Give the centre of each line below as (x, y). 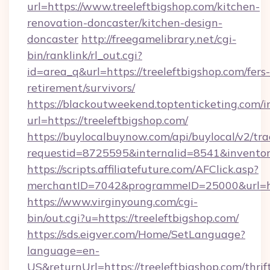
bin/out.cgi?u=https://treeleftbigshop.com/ (133, 218)
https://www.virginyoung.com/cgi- (112, 202)
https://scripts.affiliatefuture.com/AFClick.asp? (143, 169)
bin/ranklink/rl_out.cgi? (85, 55)
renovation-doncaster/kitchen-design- (125, 23)
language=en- (63, 250)
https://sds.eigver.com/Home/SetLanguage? (136, 234)
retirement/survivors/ (81, 88)
